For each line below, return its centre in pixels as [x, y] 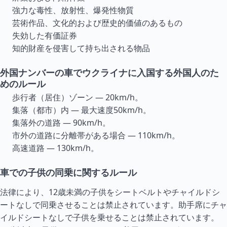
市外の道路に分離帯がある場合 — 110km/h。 [96, 135]
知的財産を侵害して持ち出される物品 [81, 48]
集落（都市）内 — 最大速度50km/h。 [82, 110]
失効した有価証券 [45, 35]
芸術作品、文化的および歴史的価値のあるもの [97, 23]
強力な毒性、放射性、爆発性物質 [73, 10]
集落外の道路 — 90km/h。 [61, 123]
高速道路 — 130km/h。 [55, 148]
